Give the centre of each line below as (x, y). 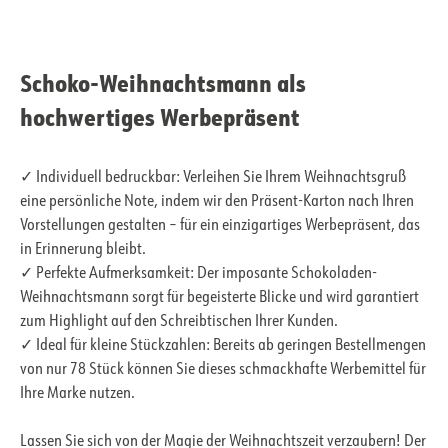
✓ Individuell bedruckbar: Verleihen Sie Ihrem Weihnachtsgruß (213, 178)
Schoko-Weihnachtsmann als (163, 83)
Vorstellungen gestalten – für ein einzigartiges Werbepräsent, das (220, 226)
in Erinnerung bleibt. (83, 250)
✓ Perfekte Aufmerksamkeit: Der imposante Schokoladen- (198, 274)
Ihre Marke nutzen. (77, 394)
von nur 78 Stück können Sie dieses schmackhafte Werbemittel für (223, 370)
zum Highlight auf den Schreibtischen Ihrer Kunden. (179, 322)
